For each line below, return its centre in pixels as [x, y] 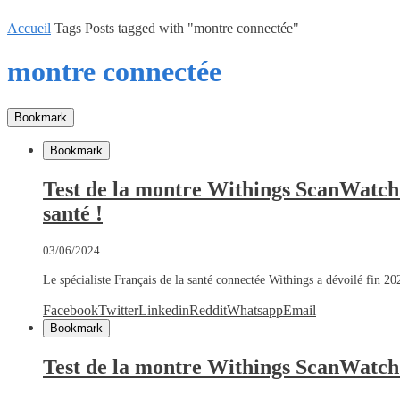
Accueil [29, 28]
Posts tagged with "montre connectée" [192, 28]
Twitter [118, 310]
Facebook [71, 310]
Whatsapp [255, 310]
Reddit [208, 310]
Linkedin [164, 310]
